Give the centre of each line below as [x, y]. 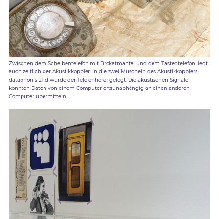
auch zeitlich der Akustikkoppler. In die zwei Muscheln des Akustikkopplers [103, 72]
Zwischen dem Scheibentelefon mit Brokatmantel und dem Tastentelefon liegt [108, 64]
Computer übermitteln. [38, 97]
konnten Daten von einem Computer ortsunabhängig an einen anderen [99, 88]
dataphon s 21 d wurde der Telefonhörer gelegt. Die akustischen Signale [98, 80]
